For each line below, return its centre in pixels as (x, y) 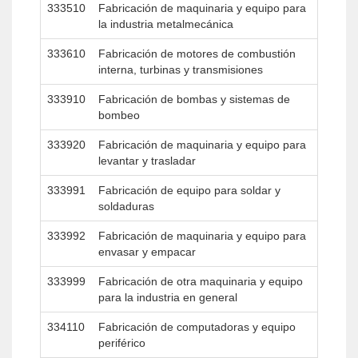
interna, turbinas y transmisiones (181, 70)
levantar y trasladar (147, 161)
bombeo (119, 115)
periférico (122, 343)
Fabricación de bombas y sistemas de (194, 99)
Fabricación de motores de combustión (197, 54)
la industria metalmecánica (166, 24)
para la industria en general (168, 297)
